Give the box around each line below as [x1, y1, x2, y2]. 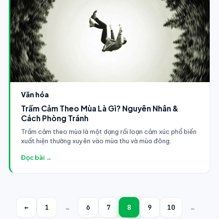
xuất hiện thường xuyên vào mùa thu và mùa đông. [21, 136, 171, 145]
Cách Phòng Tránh [21, 113, 88, 123]
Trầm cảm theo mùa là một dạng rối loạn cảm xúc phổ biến [21, 127, 197, 135]
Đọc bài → [21, 153, 52, 161]
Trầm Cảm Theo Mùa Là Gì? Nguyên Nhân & [21, 103, 178, 113]
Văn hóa [21, 89, 49, 99]
